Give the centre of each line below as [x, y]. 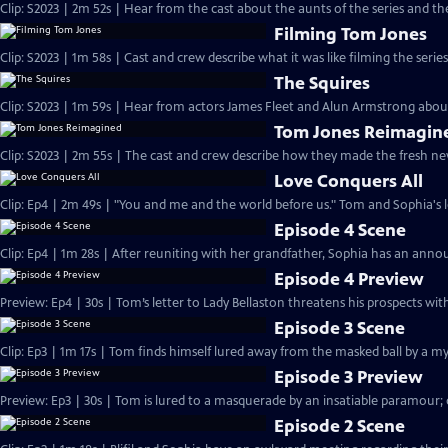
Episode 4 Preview [349, 279]
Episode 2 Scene [340, 426]
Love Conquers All [349, 181]
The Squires [322, 83]
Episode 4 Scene [340, 230]
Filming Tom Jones [351, 34]
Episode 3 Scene [340, 328]
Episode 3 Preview [349, 377]
